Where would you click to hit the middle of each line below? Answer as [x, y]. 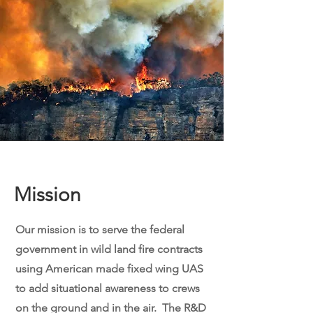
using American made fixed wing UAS [109, 269]
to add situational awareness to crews [108, 288]
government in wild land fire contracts [109, 249]
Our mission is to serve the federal [100, 230]
